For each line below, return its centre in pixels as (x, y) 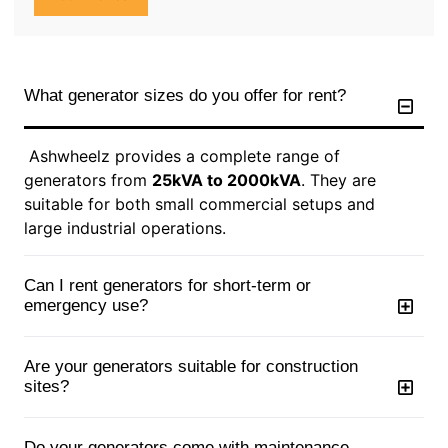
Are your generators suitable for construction (191, 366)
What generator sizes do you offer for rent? (185, 95)
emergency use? (86, 305)
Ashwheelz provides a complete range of (182, 155)
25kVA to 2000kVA (226, 179)
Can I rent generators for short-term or (167, 285)
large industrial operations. (125, 227)
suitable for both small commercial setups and (199, 203)
